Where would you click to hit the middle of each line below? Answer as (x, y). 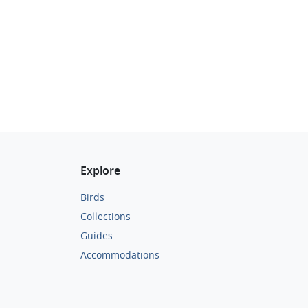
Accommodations (120, 255)
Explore (100, 171)
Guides (97, 236)
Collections (106, 217)
